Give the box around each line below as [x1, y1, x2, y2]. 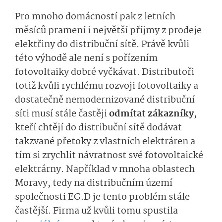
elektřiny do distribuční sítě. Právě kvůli [15, 37, 189, 52]
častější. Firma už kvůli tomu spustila [15, 203, 178, 219]
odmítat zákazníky [109, 106, 194, 121]
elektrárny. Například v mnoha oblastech [15, 162, 195, 177]
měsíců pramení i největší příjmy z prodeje [15, 23, 202, 38]
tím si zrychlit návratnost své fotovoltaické [15, 148, 203, 163]
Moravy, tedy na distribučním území [15, 175, 172, 191]
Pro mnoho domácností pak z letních [15, 9, 175, 24]
